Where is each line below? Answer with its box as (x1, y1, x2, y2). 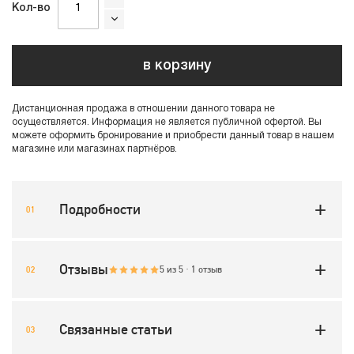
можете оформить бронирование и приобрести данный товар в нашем (12, 131, 334, 140)
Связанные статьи (59, 321, 172, 337)
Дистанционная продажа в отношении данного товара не (12, 104, 275, 113)
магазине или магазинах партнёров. (12, 145, 177, 153)
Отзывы (59, 261, 108, 277)
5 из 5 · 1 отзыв (160, 263, 222, 275)
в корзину (143, 59, 211, 72)
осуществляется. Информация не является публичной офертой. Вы (12, 118, 322, 126)
